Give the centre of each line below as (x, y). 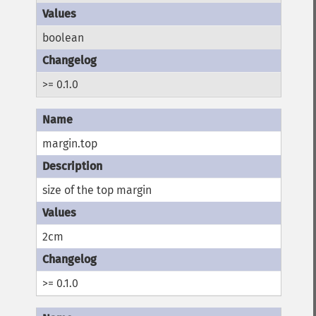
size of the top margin (97, 190)
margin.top (70, 144)
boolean (63, 38)
